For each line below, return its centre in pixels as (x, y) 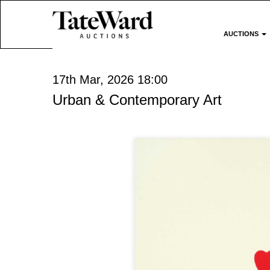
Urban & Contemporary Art (137, 100)
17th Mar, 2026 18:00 (110, 80)
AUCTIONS (242, 34)
